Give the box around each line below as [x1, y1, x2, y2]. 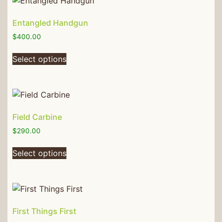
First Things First [12, 206, 76, 216]
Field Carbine [12, 112, 62, 122]
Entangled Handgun [12, 18, 88, 28]
